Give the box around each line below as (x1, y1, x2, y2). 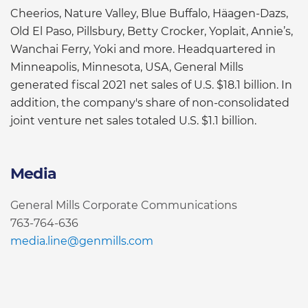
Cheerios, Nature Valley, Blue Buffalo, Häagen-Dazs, (10, 6, 288, 20)
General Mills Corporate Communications (10, 198, 237, 212)
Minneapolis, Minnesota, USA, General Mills (10, 60, 243, 74)
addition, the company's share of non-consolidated (10, 96, 289, 109)
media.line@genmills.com (10, 234, 153, 247)
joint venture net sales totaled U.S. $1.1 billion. (10, 113, 256, 127)
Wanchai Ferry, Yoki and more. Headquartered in (10, 42, 276, 56)
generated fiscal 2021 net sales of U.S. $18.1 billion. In (10, 78, 292, 91)
